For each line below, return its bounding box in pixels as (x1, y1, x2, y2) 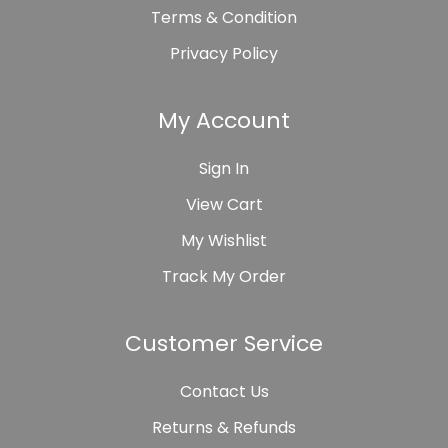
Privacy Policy (170, 42, 278, 66)
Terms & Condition (151, 6, 297, 30)
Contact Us (179, 380, 269, 404)
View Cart (185, 193, 263, 217)
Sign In (199, 157, 249, 181)
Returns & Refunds (152, 416, 296, 440)
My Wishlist (181, 229, 267, 253)
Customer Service (125, 328, 323, 360)
